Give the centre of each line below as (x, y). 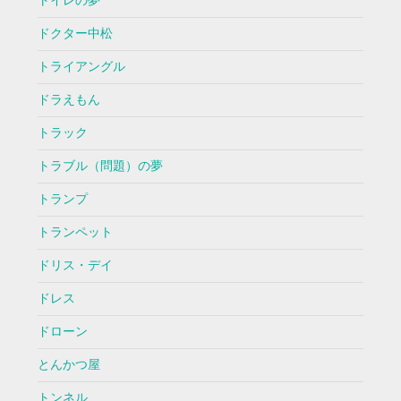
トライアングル (81, 67)
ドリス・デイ (75, 266)
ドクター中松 (75, 34)
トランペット (75, 233)
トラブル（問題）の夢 (100, 166)
